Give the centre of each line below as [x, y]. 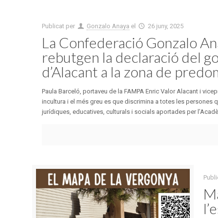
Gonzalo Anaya [108, 26]
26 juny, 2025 [165, 26]
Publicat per [59, 26]
